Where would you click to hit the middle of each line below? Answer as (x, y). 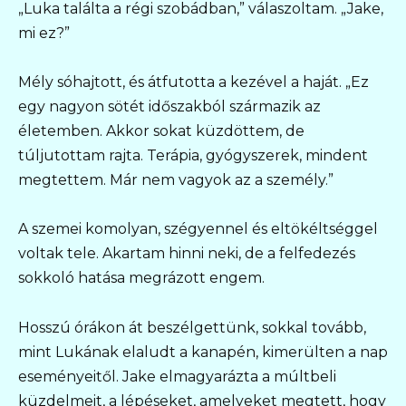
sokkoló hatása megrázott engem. (141, 278)
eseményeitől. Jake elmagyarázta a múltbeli (177, 376)
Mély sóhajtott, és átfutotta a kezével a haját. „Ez (193, 82)
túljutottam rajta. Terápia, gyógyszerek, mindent (193, 156)
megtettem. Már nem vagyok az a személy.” (176, 180)
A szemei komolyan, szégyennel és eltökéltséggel (198, 229)
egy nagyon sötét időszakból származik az (169, 107)
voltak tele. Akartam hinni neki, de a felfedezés (187, 254)
